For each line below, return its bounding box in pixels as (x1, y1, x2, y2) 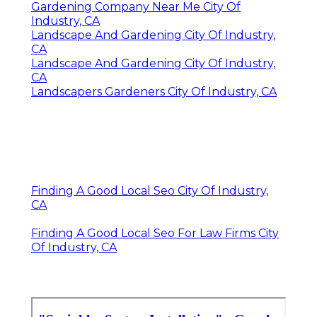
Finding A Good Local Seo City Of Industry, (31, 183, 268, 197)
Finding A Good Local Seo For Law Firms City (31, 226, 279, 240)
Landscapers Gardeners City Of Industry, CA (31, 84, 277, 98)
